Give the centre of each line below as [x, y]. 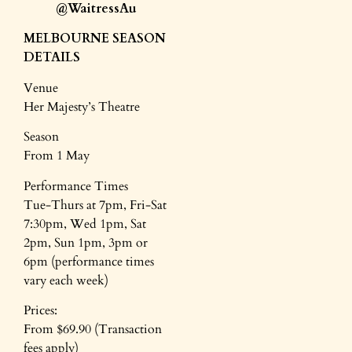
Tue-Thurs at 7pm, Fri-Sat [95, 205]
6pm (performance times [89, 261]
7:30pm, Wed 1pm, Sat [85, 224]
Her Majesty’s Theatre [82, 106]
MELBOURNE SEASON [95, 39]
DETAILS [52, 58]
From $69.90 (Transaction [93, 330]
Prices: [94, 311]
